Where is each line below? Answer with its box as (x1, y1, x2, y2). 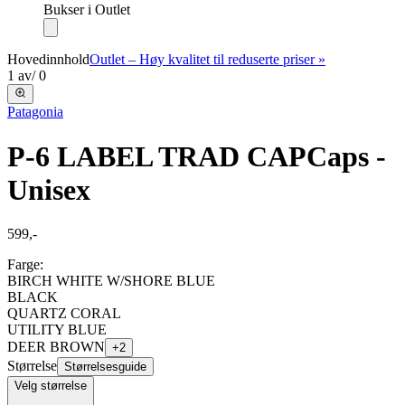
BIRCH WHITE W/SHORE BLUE (7, 273, 215, 289)
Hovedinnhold (7, 52, 89, 67)
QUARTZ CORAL (7, 306, 121, 322)
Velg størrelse (14, 379, 87, 393)
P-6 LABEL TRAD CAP (7, 139, 306, 173)
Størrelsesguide (64, 360, 146, 374)
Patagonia (7, 104, 63, 120)
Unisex (7, 173, 90, 206)
